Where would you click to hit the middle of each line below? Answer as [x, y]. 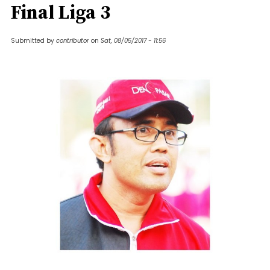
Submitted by [33, 41]
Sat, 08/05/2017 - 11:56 [133, 41]
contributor [73, 41]
